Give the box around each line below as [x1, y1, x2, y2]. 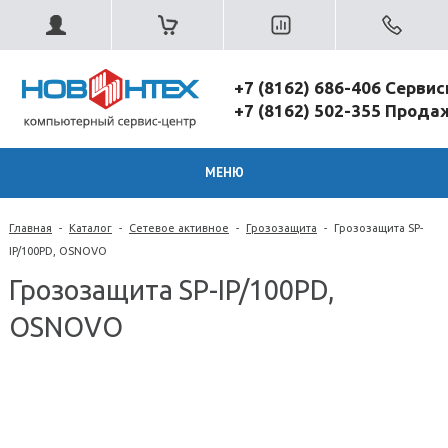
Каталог [69, 222, 112, 234]
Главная [9, 222, 52, 234]
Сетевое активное [129, 222, 229, 234]
